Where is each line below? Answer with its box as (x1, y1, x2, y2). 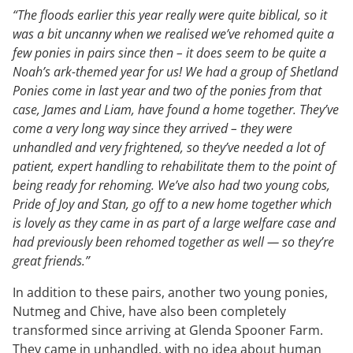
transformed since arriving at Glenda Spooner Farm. (13, 321, 323, 340)
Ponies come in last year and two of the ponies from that (13, 81, 321, 99)
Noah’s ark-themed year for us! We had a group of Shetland (13, 62, 338, 80)
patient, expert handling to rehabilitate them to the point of (13, 157, 336, 175)
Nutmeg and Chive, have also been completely (13, 303, 286, 321)
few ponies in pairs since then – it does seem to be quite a (13, 43, 326, 61)
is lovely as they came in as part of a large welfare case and (13, 214, 336, 232)
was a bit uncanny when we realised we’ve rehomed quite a (13, 24, 334, 43)
